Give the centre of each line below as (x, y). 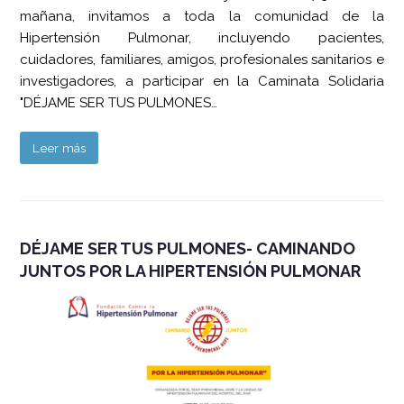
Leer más (60, 147)
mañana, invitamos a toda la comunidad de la (202, 16)
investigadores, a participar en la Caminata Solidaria (202, 81)
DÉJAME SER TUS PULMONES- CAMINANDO (188, 248)
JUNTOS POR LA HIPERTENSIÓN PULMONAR (191, 271)
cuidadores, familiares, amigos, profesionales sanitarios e (202, 59)
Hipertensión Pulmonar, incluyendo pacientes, (202, 37)
